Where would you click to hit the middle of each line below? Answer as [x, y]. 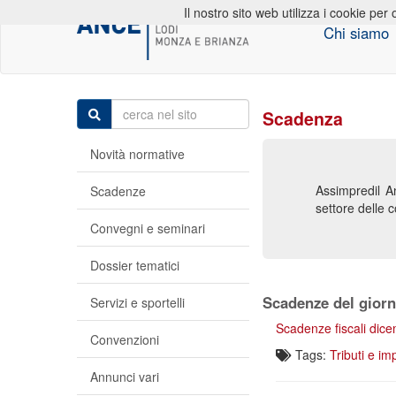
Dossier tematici [135, 265]
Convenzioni [125, 339]
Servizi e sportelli [137, 302]
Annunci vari [125, 377]
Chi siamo [356, 33]
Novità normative [137, 154]
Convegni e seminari [148, 228]
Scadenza [303, 118]
